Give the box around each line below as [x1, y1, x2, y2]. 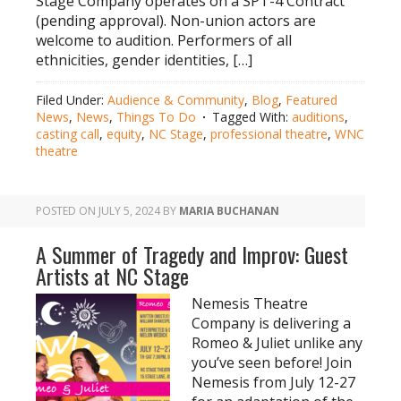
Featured [286, 91, 337, 108]
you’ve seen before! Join [192, 353, 352, 372]
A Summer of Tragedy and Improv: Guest [36, 238, 348, 270]
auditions [292, 108, 345, 125]
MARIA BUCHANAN [179, 203, 279, 218]
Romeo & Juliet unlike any [192, 333, 363, 353]
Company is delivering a [192, 313, 351, 333]
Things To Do [116, 108, 196, 125]
